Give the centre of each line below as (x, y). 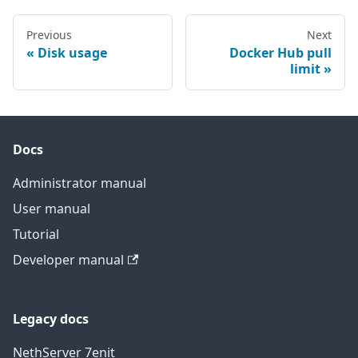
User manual (52, 209)
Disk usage (72, 52)
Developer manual (68, 260)
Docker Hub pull (280, 52)
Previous (49, 34)
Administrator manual (80, 183)
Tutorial (36, 234)
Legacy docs (51, 319)
